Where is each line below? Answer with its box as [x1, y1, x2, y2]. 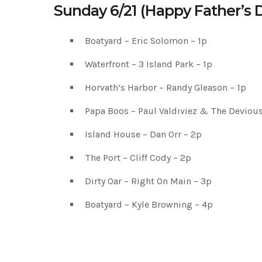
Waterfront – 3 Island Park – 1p [85, 58, 213, 70]
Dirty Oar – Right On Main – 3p [85, 175, 212, 187]
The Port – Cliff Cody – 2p [85, 151, 192, 163]
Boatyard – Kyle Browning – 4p [85, 198, 213, 210]
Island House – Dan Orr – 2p [85, 128, 202, 140]
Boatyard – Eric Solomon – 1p [85, 35, 208, 46]
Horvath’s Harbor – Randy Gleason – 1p [85, 81, 247, 93]
